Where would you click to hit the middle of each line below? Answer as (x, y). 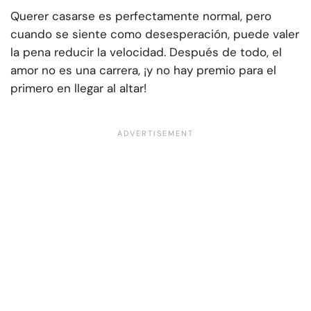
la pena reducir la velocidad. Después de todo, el (146, 52)
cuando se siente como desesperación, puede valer (155, 34)
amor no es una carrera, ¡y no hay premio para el (143, 70)
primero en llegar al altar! (78, 89)
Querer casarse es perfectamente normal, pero (141, 16)
